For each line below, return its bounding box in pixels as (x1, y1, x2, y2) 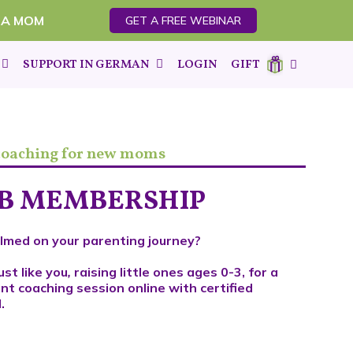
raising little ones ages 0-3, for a (71, 264, 279, 280)
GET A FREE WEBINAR (125, 13, 241, 28)
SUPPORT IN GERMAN (22, 56, 149, 73)
